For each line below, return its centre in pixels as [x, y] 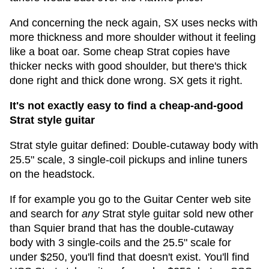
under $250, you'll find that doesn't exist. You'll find [129, 257]
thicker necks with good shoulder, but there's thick [128, 66]
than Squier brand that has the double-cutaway [122, 228]
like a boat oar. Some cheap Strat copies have [120, 52]
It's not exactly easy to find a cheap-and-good [126, 106]
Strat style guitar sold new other [176, 214]
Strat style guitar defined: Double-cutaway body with [134, 145]
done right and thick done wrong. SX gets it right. [126, 80]
